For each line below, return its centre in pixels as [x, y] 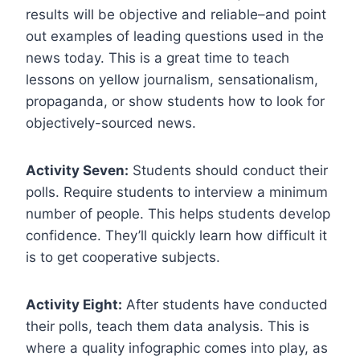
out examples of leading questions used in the [175, 36]
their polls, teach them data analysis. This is [168, 326]
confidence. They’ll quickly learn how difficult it [176, 235]
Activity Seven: [77, 170]
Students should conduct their [228, 170]
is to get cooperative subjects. [127, 257]
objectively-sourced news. [111, 123]
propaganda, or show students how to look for [175, 101]
